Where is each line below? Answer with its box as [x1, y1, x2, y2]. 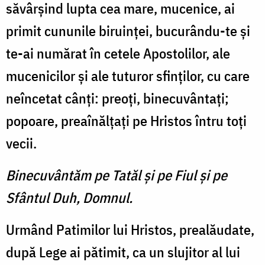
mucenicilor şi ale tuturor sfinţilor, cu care [6, 66, 250, 86]
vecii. [6, 134, 37, 153]
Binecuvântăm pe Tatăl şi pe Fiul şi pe [6, 166, 227, 185]
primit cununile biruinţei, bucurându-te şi [6, 21, 250, 41]
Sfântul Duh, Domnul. [6, 188, 132, 208]
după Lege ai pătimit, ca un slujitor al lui [6, 243, 240, 262]
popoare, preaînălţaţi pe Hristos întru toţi [6, 111, 247, 131]
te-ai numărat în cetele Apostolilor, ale [6, 44, 230, 63]
